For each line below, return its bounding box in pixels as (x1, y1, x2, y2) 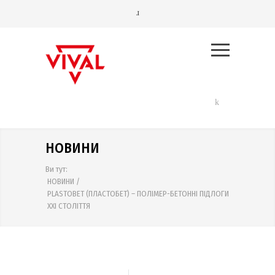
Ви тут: (45, 165, 68, 174)
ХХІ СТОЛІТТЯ (47, 201, 90, 211)
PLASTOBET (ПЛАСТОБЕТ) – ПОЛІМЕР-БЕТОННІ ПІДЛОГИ (47, 189, 229, 199)
